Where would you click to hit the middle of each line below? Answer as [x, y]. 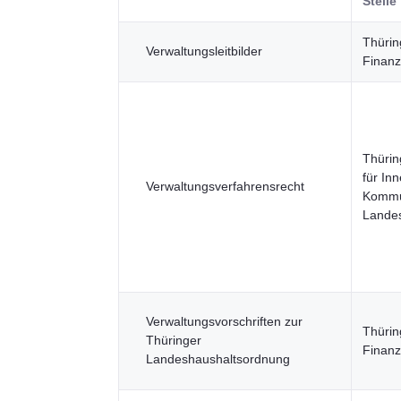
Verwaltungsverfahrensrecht [225, 186]
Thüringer [174, 340]
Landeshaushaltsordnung [218, 359]
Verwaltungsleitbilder [204, 51]
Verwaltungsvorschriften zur [224, 321]
